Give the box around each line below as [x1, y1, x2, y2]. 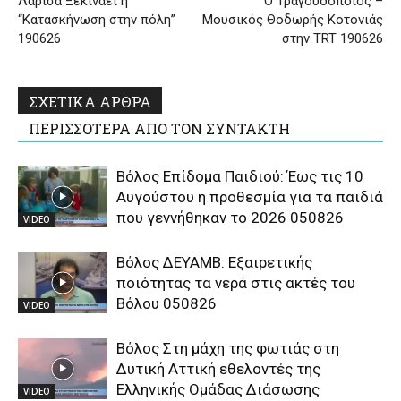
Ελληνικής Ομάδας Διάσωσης [116, 380, 320, 398]
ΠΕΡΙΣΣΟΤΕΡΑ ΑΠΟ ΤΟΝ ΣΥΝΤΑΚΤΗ [29, 118, 290, 138]
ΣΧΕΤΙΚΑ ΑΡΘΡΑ [29, 91, 151, 111]
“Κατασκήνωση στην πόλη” [18, 11, 175, 28]
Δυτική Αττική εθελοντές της [116, 359, 320, 378]
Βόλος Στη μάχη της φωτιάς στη [116, 338, 339, 357]
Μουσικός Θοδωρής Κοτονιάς [202, 11, 383, 28]
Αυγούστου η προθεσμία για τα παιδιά [116, 187, 383, 206]
